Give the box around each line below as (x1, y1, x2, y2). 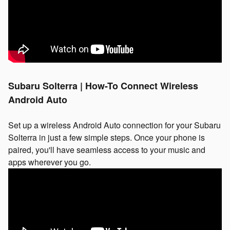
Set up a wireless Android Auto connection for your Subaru (8, 119, 221, 131)
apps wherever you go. (8, 156, 91, 168)
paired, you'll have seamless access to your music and (8, 143, 205, 156)
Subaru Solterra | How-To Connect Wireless (8, 79, 198, 92)
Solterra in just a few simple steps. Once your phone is (8, 131, 205, 143)
